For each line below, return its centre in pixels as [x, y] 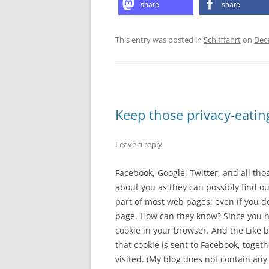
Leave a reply [139, 144]
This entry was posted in [159, 40]
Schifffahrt [222, 40]
